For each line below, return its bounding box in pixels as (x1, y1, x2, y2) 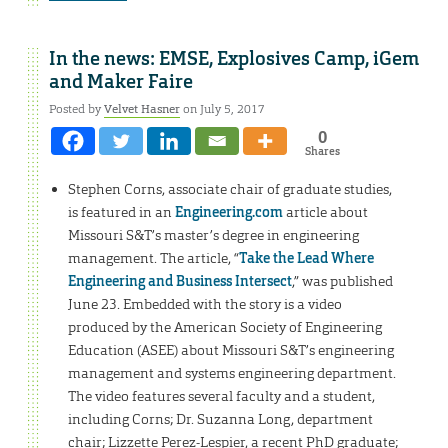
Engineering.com (174, 203, 283, 222)
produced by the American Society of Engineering (67, 318, 382, 337)
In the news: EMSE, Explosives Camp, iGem (49, 46, 419, 71)
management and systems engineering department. (67, 364, 396, 383)
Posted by (49, 100, 104, 117)
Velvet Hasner (104, 100, 180, 117)
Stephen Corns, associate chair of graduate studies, (67, 180, 392, 199)
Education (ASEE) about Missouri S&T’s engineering (67, 341, 394, 360)
